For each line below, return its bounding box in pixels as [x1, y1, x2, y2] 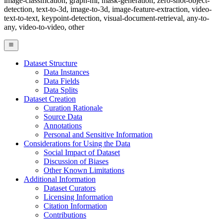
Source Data [44, 112, 82, 121]
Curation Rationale [44, 103, 103, 112]
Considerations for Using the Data [24, 139, 130, 148]
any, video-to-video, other [4, 23, 84, 32]
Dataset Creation [24, 94, 76, 103]
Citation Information [44, 201, 107, 210]
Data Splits [44, 85, 78, 94]
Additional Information [24, 174, 96, 183]
